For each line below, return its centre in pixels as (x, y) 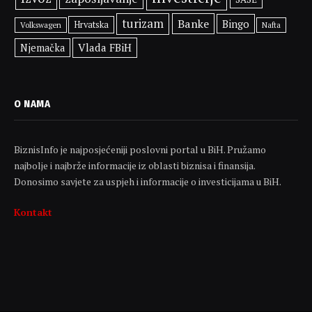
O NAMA (32, 103)
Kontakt (33, 212)
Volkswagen (41, 24)
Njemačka (43, 47)
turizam (143, 23)
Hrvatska (92, 24)
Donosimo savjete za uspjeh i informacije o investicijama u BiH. (148, 181)
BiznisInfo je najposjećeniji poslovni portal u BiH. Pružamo (140, 149)
